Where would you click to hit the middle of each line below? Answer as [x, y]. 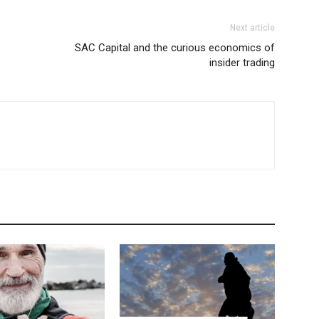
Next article [252, 27]
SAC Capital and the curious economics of [175, 47]
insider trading [242, 62]
